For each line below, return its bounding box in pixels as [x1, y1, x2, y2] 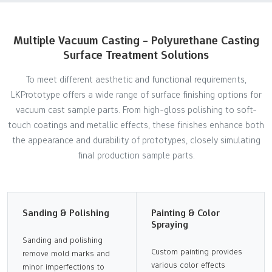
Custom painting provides [151, 245, 242, 257]
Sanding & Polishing [22, 206, 109, 219]
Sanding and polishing [22, 234, 103, 245]
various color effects [151, 259, 225, 270]
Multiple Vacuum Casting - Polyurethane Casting [13, 32, 259, 48]
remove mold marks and [22, 247, 110, 259]
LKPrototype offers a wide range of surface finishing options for [10, 87, 262, 101]
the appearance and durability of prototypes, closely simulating [12, 133, 260, 146]
